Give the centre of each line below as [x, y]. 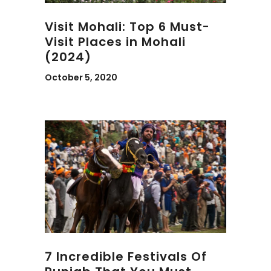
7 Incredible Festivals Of [126, 256]
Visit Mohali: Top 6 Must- [127, 27]
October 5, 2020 [81, 77]
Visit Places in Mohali [115, 42]
